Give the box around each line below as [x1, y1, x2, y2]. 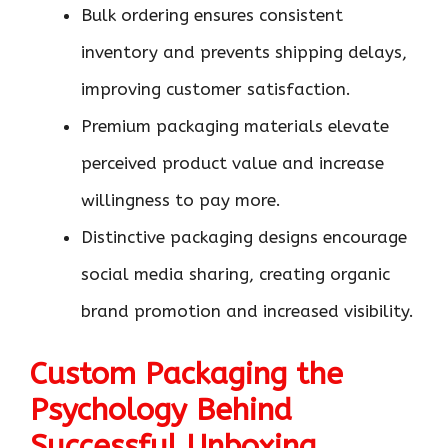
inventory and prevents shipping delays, [81, 42, 407, 62]
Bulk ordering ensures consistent [81, 5, 343, 25]
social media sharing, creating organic [81, 264, 390, 284]
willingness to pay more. [81, 190, 281, 210]
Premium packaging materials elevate [81, 116, 389, 136]
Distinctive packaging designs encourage [81, 227, 407, 247]
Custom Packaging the [30, 355, 343, 392]
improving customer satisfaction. [81, 79, 351, 99]
